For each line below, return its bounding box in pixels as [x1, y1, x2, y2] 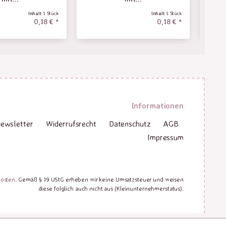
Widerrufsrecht [45, 119, 96, 129]
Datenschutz [108, 119, 151, 129]
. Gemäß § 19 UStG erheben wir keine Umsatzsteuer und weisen [15, 176, 184, 183]
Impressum [147, 132, 184, 142]
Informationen [131, 100, 184, 110]
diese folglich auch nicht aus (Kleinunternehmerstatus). [38, 185, 184, 192]
